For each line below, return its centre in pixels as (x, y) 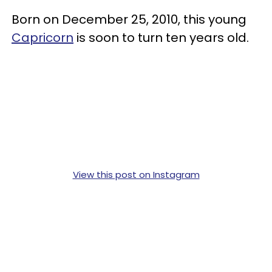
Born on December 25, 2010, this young (129, 19)
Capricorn (42, 37)
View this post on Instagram (136, 174)
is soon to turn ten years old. (161, 37)
